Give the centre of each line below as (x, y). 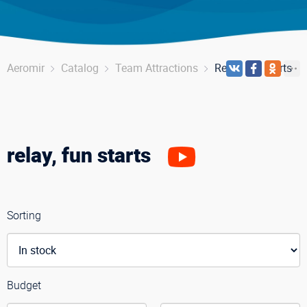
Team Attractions (157, 68)
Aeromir (26, 68)
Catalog (80, 68)
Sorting (24, 215)
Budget (24, 285)
